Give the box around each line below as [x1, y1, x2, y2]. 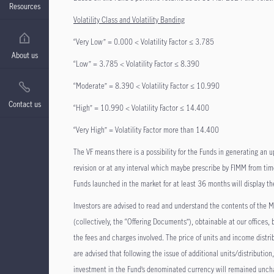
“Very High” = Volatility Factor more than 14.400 [73, 125, 219, 135]
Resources [9, 1, 40, 11]
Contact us [8, 99, 41, 109]
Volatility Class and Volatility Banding [73, 15, 185, 24]
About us [11, 50, 38, 60]
